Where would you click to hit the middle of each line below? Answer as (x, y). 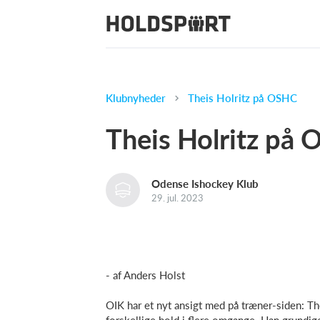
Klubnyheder (136, 98)
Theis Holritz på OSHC (242, 98)
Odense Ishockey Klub (205, 183)
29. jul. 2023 (177, 197)
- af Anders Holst (145, 275)
